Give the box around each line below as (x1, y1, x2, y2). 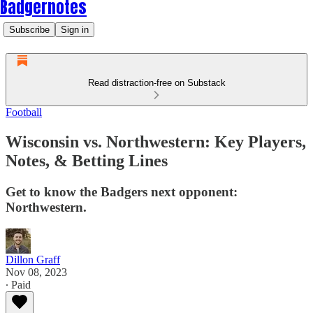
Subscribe (9, 24, 50, 35)
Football (6, 106, 42, 118)
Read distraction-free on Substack (87, 78, 226, 88)
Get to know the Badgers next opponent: (6, 184, 238, 199)
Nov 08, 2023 (6, 265, 67, 278)
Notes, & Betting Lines (6, 151, 168, 170)
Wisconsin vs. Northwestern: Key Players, (6, 132, 306, 151)
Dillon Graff (6, 253, 60, 265)
